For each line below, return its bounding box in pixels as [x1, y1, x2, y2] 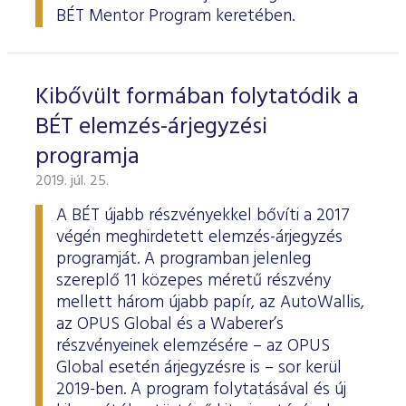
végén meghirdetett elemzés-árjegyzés [56, 224, 343, 251]
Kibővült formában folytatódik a [35, 79, 359, 116]
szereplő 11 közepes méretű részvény [56, 267, 331, 295]
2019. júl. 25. [35, 169, 109, 193]
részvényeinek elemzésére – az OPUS [56, 333, 330, 360]
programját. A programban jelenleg [56, 246, 311, 273]
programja [35, 139, 140, 176]
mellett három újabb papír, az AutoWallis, [56, 289, 364, 316]
